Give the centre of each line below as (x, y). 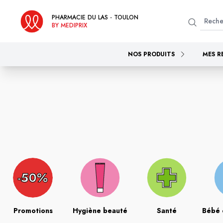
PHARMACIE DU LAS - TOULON (95, 17)
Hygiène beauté (100, 211)
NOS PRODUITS (151, 54)
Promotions (33, 211)
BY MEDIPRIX (69, 25)
